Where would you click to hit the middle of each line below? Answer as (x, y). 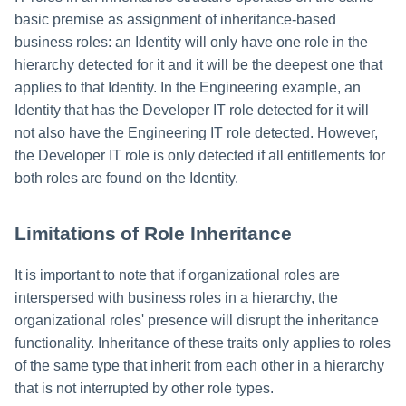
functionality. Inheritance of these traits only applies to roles (203, 343)
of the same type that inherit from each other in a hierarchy (199, 365)
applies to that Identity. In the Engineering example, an (188, 87)
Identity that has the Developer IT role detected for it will (192, 110)
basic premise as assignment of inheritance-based (175, 19)
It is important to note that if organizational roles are (177, 275)
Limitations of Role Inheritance (153, 233)
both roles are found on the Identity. (126, 178)
